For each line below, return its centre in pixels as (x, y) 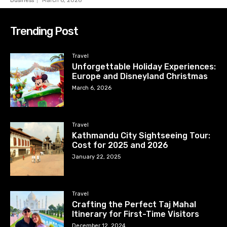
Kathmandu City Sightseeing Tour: (141, 135)
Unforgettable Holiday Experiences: (144, 66)
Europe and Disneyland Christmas (140, 76)
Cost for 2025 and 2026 (120, 145)
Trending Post (44, 31)
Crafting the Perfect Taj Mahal (134, 204)
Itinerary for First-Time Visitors (136, 214)
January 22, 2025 (97, 157)
